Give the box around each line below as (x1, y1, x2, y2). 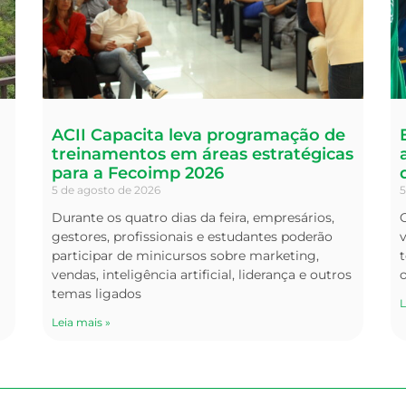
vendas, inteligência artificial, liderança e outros (52, 266, 353, 284)
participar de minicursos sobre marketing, (52, 247, 320, 265)
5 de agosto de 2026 (52, 183, 161, 198)
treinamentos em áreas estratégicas (52, 144, 354, 165)
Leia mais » (52, 315, 111, 330)
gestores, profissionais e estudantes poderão (52, 228, 333, 246)
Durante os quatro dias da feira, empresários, (52, 209, 335, 227)
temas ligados (52, 285, 142, 303)
